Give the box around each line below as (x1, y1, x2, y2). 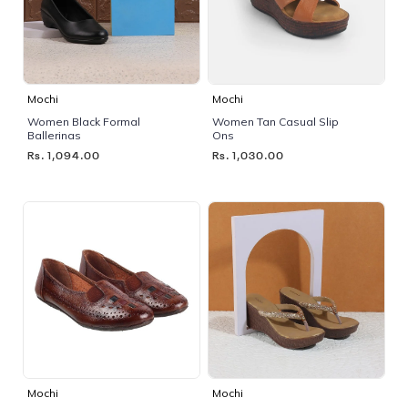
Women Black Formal (27, 114, 140, 128)
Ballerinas (27, 127, 81, 142)
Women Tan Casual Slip (212, 114, 339, 128)
